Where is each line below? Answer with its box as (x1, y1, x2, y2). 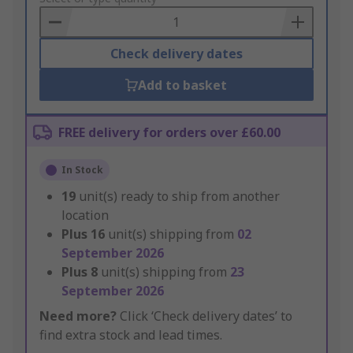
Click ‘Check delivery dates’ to (117, 307, 292, 325)
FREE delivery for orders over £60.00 (58, 124, 281, 142)
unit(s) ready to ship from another (79, 188, 280, 206)
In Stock (61, 163, 103, 177)
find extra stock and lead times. (39, 326, 222, 344)
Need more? (39, 307, 117, 325)
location (61, 206, 109, 225)
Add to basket (138, 76, 228, 95)
